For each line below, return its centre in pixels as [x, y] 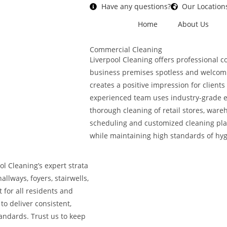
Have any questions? [136, 6]
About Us [193, 24]
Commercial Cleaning [126, 49]
